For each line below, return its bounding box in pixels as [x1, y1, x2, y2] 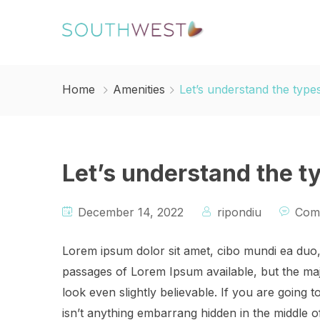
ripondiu [217, 205, 261, 219]
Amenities [113, 82, 165, 96]
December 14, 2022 [74, 205, 184, 219]
